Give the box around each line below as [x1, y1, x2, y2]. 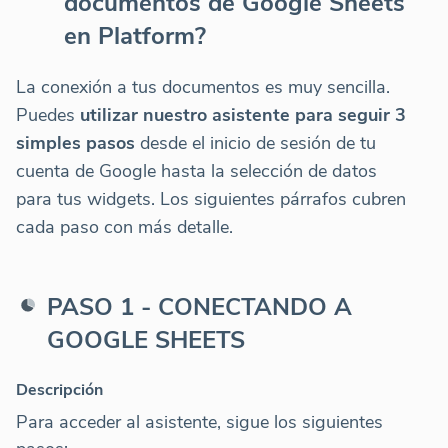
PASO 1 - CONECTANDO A [46, 290, 352, 323]
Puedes [16, 102, 80, 127]
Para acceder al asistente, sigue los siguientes [16, 409, 383, 434]
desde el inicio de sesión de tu [135, 130, 376, 155]
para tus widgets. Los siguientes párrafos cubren [16, 186, 406, 211]
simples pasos [16, 130, 135, 155]
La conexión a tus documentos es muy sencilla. [16, 74, 390, 99]
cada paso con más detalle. [16, 214, 233, 239]
